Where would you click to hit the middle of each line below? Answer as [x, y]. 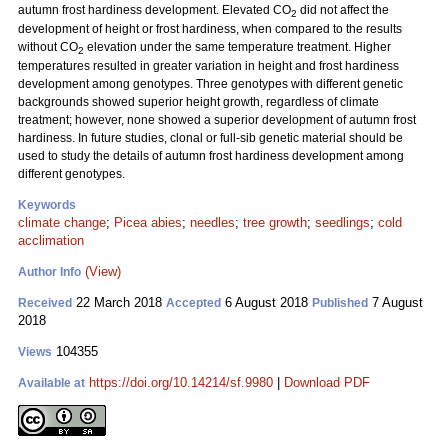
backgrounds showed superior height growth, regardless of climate [198, 102]
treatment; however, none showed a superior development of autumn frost [217, 120]
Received [45, 303]
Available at [51, 383]
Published [340, 303]
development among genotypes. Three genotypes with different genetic [210, 84]
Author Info [49, 272]
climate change [62, 222]
